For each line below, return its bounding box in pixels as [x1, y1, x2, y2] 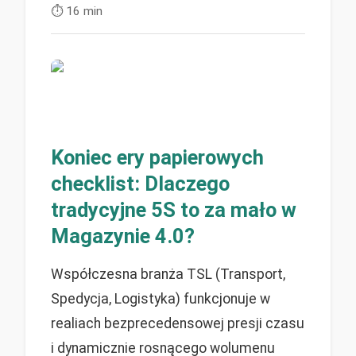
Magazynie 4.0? [51, 223, 195, 248]
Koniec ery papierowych [51, 145, 264, 169]
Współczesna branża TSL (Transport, [51, 265, 285, 282]
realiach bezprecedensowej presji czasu [51, 315, 304, 331]
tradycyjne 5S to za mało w [51, 197, 296, 222]
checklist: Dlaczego [51, 171, 230, 195]
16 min [66, 3, 103, 18]
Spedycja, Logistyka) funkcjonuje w [51, 290, 270, 307]
